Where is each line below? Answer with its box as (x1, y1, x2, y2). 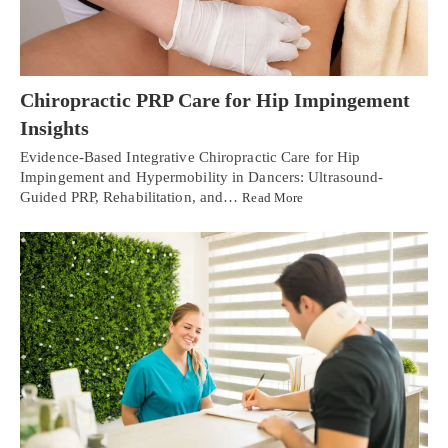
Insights (20, 117, 89, 140)
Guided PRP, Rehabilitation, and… (20, 189, 243, 206)
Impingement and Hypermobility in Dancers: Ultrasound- (20, 169, 384, 186)
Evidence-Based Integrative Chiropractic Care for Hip (20, 149, 361, 166)
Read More (242, 190, 304, 206)
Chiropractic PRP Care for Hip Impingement (20, 89, 410, 112)
